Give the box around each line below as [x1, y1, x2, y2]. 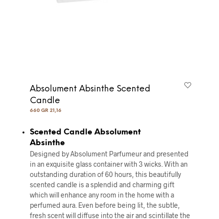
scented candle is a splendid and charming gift [29, 180, 175, 189]
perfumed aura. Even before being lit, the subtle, [29, 201, 180, 210]
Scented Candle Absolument [29, 128, 141, 137]
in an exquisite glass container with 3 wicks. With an [29, 160, 188, 169]
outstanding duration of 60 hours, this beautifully [29, 170, 181, 179]
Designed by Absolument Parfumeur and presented [29, 150, 189, 158]
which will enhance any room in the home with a [29, 191, 174, 199]
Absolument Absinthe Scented [29, 85, 150, 94]
